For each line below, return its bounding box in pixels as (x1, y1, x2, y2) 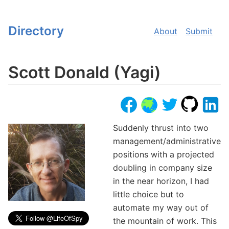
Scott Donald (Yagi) (8, 62, 161, 82)
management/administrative (113, 136, 221, 146)
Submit (186, 26, 213, 36)
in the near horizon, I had (113, 176, 209, 186)
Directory (8, 24, 64, 38)
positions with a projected (113, 149, 214, 159)
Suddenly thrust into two (113, 123, 209, 133)
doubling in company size (113, 163, 212, 173)
